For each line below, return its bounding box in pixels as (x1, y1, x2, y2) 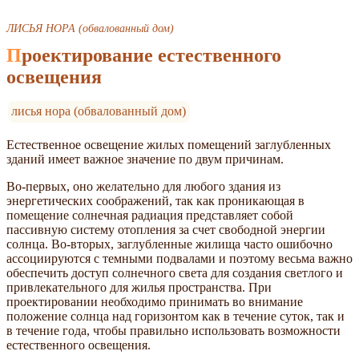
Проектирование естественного (6, 45, 22, 67)
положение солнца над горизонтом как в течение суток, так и (6, 309, 345, 324)
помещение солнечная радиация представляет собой (6, 208, 293, 223)
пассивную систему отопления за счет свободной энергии (6, 223, 325, 237)
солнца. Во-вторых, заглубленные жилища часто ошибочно (6, 237, 333, 252)
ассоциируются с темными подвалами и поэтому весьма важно (6, 252, 353, 266)
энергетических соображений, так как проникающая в (6, 194, 305, 208)
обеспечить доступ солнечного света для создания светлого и (6, 266, 343, 280)
